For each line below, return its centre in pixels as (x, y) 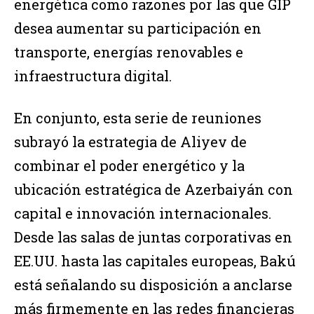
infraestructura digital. (93, 76)
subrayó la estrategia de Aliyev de (130, 142)
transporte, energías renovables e (129, 52)
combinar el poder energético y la (129, 166)
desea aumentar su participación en (138, 28)
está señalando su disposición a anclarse (153, 285)
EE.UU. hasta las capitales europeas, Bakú (155, 261)
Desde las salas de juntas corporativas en (153, 237)
